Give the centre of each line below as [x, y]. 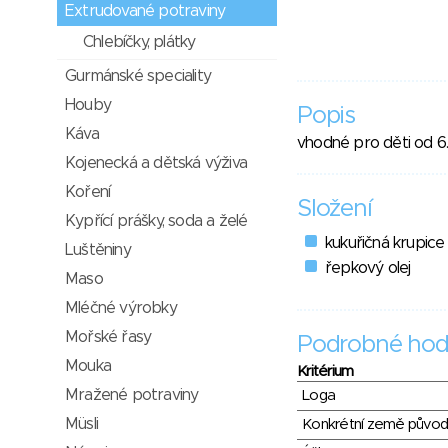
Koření [88, 192]
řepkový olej [368, 268]
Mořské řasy [108, 337]
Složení [334, 209]
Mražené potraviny [132, 395]
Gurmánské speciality [138, 76]
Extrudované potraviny [145, 11]
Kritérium [325, 372]
